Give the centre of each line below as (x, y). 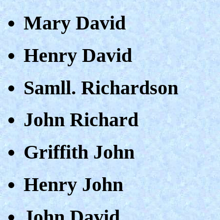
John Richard (81, 120)
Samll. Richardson (101, 87)
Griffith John (79, 152)
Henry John (73, 184)
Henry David (78, 55)
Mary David (75, 23)
